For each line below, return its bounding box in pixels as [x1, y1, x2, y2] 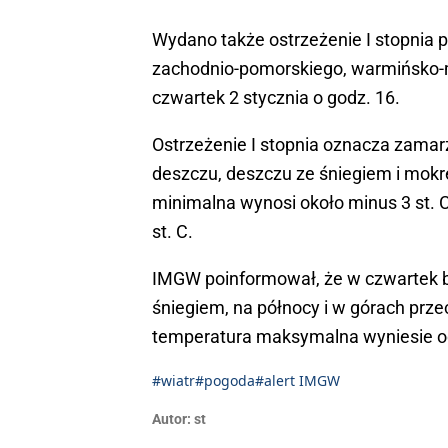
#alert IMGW [255, 371, 340, 391]
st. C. [152, 221, 193, 243]
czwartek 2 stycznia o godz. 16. [152, 87, 400, 109]
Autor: [152, 411, 191, 428]
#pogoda [195, 371, 255, 391]
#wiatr [152, 371, 195, 391]
